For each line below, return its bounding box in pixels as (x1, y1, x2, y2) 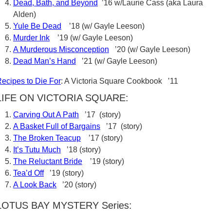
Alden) (13, 10, 36, 18)
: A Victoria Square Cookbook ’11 (61, 77, 178, 85)
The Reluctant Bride (13, 157, 82, 165)
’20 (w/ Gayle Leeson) (109, 45, 190, 54)
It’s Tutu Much (13, 145, 61, 154)
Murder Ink (13, 34, 50, 42)
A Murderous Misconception (13, 45, 109, 54)
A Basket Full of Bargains (13, 122, 100, 130)
